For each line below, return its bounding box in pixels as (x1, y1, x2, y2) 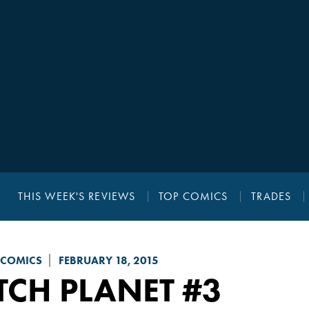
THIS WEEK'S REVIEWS (17, 190, 136, 203)
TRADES (251, 190, 292, 203)
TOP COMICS (159, 190, 228, 203)
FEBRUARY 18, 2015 (58, 254, 159, 268)
